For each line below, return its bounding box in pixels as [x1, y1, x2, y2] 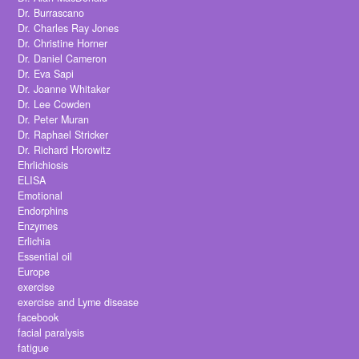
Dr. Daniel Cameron [18, 51, 107, 67]
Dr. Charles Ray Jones [18, 21, 119, 36]
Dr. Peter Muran [18, 112, 90, 127]
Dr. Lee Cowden [18, 97, 91, 112]
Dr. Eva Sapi [18, 67, 75, 82]
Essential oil [18, 249, 73, 264]
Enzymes [18, 219, 58, 234]
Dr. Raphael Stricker [18, 127, 109, 143]
